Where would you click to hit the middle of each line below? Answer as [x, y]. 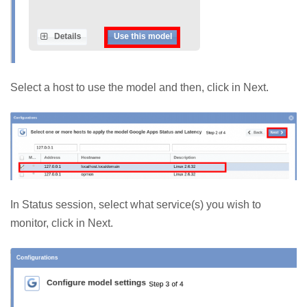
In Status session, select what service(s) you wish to [136, 205]
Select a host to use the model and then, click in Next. [139, 88]
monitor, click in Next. [62, 223]
